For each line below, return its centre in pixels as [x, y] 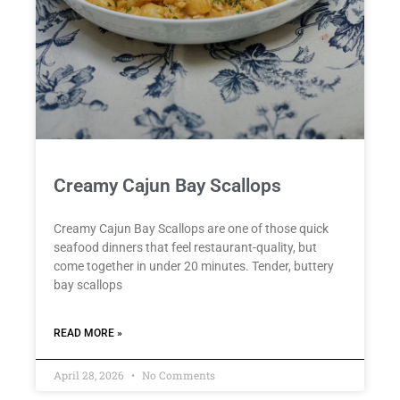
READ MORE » [88, 333]
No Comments [177, 375]
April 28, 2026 [90, 375]
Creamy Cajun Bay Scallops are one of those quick [191, 228]
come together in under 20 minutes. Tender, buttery [194, 266]
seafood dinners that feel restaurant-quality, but [185, 247]
